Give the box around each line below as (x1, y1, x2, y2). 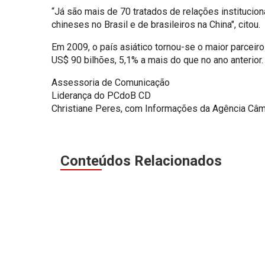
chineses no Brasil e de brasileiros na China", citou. (51, 19, 260, 31)
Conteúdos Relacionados (60, 153, 222, 170)
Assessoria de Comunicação (51, 77, 170, 89)
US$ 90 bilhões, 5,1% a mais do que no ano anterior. (51, 54, 263, 66)
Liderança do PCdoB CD (51, 90, 151, 102)
